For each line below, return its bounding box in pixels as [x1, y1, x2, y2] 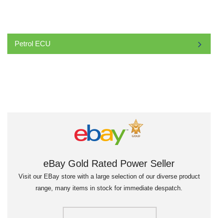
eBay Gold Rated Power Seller [43, 158, 175, 169]
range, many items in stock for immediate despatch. [36, 184, 182, 192]
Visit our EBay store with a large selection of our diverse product [18, 173, 200, 181]
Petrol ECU [15, 39, 51, 48]
